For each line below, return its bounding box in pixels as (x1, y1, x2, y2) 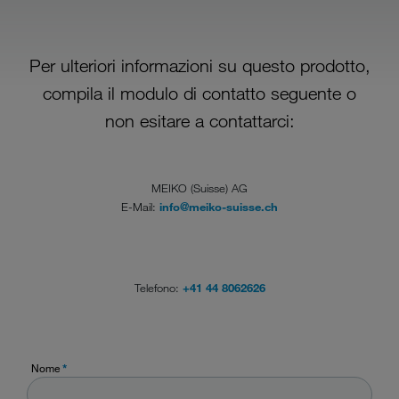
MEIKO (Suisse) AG (151, 180, 248, 195)
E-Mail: (121, 199, 159, 214)
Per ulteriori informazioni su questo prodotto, (28, 55, 370, 77)
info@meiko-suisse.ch (159, 199, 278, 214)
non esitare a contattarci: (104, 110, 295, 133)
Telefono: (134, 280, 183, 295)
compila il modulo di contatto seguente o (43, 83, 356, 105)
